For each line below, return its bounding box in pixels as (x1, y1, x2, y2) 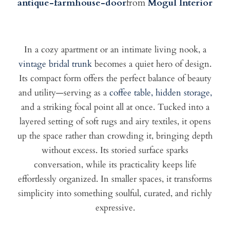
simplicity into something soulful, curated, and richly (18, 187, 212, 200)
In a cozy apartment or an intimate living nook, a (24, 44, 206, 56)
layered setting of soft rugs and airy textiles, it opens (19, 116, 211, 128)
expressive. (95, 202, 135, 214)
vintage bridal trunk (18, 58, 94, 70)
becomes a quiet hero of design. (94, 58, 212, 70)
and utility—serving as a (18, 87, 107, 99)
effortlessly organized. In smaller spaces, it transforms (18, 173, 212, 185)
